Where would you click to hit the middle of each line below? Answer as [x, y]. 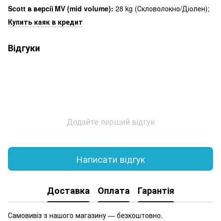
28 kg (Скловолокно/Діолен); [162, 9]
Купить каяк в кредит [45, 22]
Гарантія [156, 190]
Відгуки [24, 48]
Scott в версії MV [37, 9]
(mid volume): [89, 9]
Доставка [68, 190]
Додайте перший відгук [110, 122]
